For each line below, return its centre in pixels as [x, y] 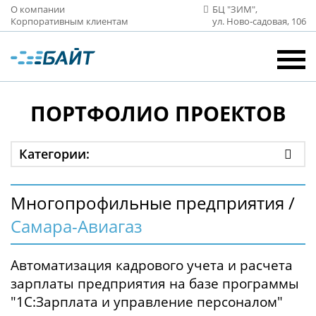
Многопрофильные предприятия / [153, 203]
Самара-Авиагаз [77, 226]
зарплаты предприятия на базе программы [155, 283]
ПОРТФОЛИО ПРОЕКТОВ [158, 113]
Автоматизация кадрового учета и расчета [152, 265]
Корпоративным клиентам [69, 21]
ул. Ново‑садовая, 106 [260, 21]
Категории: [54, 154]
